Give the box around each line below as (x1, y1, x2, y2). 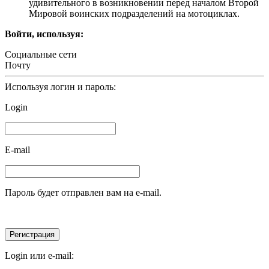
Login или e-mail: (5, 250, 74, 261)
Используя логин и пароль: (5, 81, 116, 92)
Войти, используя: (5, 28, 83, 39)
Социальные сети (5, 49, 77, 59)
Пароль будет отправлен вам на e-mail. (5, 187, 162, 198)
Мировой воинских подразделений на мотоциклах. (29, 8, 240, 19)
